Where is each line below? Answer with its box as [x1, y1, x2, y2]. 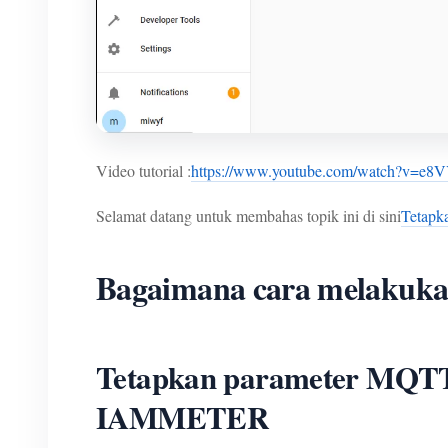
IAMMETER [96, 393, 269, 440]
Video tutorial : [96, 159, 191, 181]
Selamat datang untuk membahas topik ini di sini [96, 204, 401, 226]
